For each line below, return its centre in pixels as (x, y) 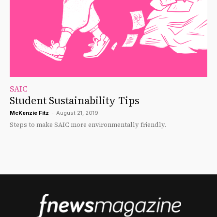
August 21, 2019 (77, 113)
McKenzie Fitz (29, 113)
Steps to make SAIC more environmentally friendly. (88, 125)
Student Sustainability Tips (75, 101)
